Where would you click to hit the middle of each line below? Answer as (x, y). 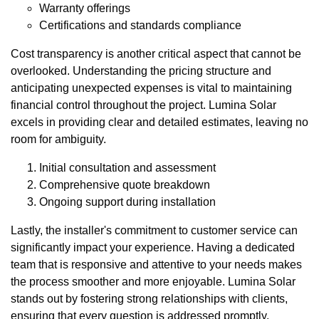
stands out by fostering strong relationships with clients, (149, 298)
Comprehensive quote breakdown (125, 184)
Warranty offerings (85, 8)
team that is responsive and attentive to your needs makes (156, 264)
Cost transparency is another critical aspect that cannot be (156, 53)
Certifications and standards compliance (140, 25)
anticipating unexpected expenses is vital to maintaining (151, 88)
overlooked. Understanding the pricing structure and (141, 70)
